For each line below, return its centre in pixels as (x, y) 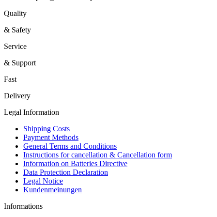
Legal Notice (43, 181)
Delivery (17, 95)
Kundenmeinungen (53, 189)
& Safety (17, 30)
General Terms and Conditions (70, 146)
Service (15, 46)
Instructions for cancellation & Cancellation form (98, 155)
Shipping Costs (46, 128)
